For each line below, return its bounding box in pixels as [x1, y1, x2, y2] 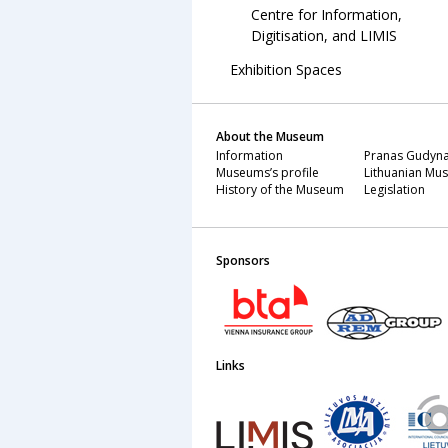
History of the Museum [216, 181, 344, 198]
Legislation [364, 181, 425, 198]
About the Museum [216, 128, 324, 145]
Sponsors [216, 252, 270, 269]
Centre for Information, [251, 5, 402, 24]
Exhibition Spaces [230, 60, 342, 79]
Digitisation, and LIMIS [251, 26, 397, 45]
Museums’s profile [216, 164, 319, 181]
